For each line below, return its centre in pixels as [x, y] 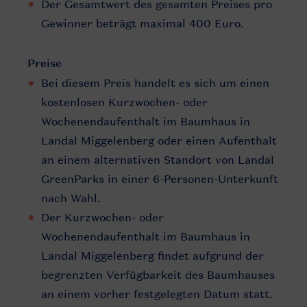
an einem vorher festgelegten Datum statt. [157, 294]
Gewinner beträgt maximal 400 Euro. [142, 23]
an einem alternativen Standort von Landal [158, 160]
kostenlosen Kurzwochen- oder [124, 102]
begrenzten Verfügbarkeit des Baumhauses [158, 275]
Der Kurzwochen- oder [102, 217]
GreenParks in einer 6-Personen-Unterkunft [160, 179]
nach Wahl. [71, 198]
